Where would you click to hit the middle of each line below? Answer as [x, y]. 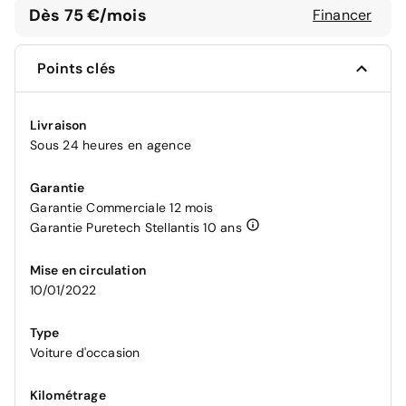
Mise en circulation [88, 271]
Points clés [76, 69]
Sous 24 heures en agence [111, 145]
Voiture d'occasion [85, 353]
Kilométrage [68, 396]
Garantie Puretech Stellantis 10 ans [136, 228]
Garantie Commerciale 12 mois [121, 208]
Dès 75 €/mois [88, 15]
